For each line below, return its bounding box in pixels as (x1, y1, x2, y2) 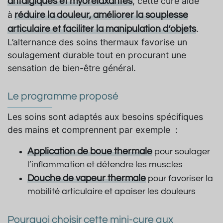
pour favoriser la (148, 174, 213, 184)
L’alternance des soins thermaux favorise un (7, 37, 187, 48)
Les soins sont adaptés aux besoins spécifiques (7, 111, 203, 122)
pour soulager (154, 147, 210, 157)
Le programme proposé (7, 91, 118, 102)
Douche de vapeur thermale (27, 173, 146, 184)
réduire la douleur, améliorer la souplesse (14, 10, 188, 20)
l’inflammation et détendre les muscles (27, 160, 183, 170)
